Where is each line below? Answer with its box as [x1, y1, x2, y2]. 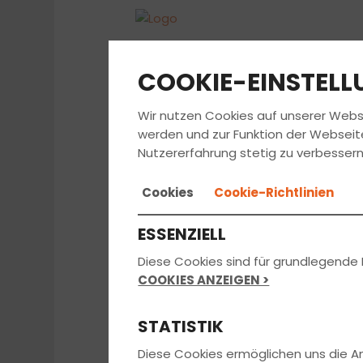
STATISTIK [138, 314, 224, 338]
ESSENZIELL [138, 222, 227, 246]
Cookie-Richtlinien [214, 184, 335, 201]
